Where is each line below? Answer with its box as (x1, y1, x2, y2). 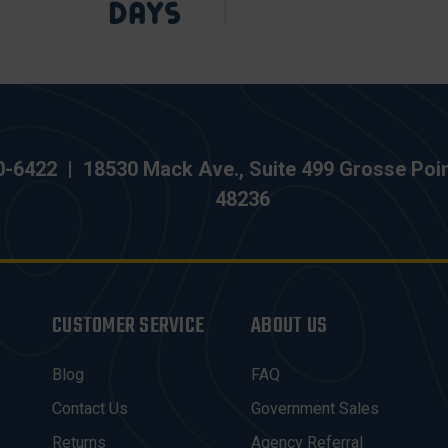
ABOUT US (251, 309, 327, 343)
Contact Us (52, 399, 128, 418)
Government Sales (251, 399, 379, 418)
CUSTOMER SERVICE (52, 309, 204, 343)
